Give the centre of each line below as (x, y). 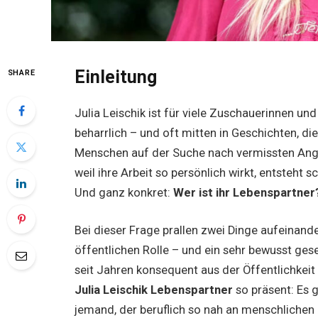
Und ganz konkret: (124, 192)
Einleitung (116, 77)
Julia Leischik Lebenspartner (154, 290)
